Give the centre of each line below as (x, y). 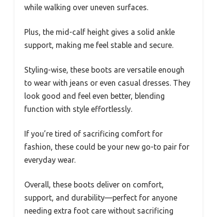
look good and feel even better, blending (94, 96)
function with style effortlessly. (78, 109)
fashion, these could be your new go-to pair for (107, 147)
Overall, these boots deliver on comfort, (94, 184)
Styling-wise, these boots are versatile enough (104, 70)
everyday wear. (50, 160)
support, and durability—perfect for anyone (101, 197)
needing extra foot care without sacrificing (99, 210)
